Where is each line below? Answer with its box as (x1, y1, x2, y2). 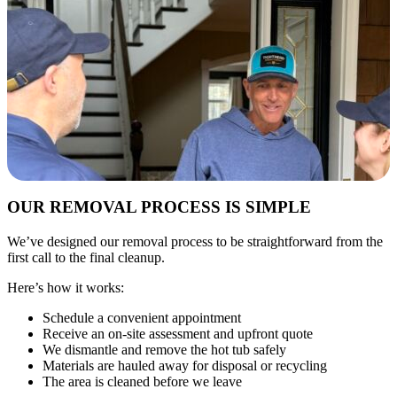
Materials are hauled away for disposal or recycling (43, 357, 327, 373)
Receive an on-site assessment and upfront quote (43, 325, 313, 341)
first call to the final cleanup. (7, 249, 165, 265)
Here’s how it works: (7, 279, 124, 295)
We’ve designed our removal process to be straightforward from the (7, 233, 383, 249)
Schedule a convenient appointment (43, 309, 241, 325)
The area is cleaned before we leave (43, 373, 242, 389)
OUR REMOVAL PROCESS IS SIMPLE (7, 198, 311, 217)
